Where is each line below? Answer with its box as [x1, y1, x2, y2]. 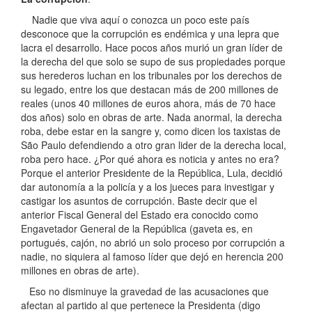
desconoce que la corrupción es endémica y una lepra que [21, 26, 279, 40]
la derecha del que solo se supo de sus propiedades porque [21, 54, 286, 68]
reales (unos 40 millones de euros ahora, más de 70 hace [21, 95, 276, 110]
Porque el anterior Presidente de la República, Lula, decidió [21, 165, 283, 180]
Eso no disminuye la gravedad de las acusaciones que [21, 283, 269, 298]
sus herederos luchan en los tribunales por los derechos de [21, 68, 282, 82]
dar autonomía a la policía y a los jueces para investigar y [21, 179, 274, 194]
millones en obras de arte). [21, 263, 139, 277]
